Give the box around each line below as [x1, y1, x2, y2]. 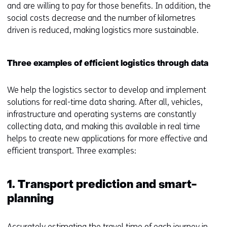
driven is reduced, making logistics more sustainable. [7, 25, 199, 35]
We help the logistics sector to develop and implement [7, 85, 206, 95]
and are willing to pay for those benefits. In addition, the [7, 1, 211, 11]
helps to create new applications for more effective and [7, 134, 208, 143]
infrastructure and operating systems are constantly [7, 109, 196, 119]
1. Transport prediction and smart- [7, 180, 197, 191]
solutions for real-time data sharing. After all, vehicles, [7, 97, 203, 107]
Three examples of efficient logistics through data [7, 60, 208, 68]
